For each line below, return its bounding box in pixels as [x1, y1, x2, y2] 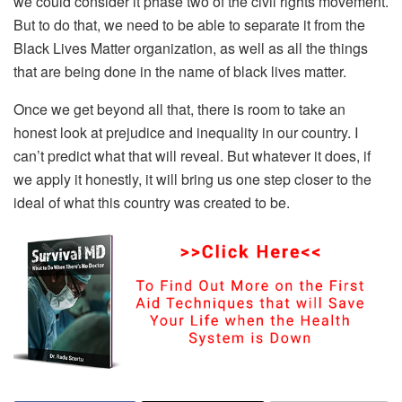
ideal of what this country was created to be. [13, 191, 290, 213]
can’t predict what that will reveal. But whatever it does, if [13, 144, 371, 166]
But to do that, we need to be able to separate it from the [13, 13, 365, 35]
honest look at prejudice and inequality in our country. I [13, 121, 358, 143]
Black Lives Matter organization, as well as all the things [13, 37, 368, 58]
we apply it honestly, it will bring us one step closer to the [13, 168, 371, 189]
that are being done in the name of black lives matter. [13, 60, 346, 82]
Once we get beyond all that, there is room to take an [13, 98, 345, 119]
